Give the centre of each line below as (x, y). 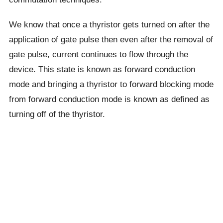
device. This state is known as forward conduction (102, 69)
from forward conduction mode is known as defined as (109, 99)
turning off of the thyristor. (57, 114)
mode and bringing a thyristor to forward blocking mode (111, 84)
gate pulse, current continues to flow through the (98, 54)
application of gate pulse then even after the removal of (111, 39)
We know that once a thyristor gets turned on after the (109, 24)
